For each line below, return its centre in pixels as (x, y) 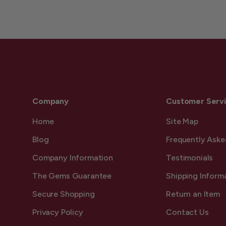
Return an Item (193, 194)
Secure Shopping (64, 194)
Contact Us (187, 212)
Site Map (182, 121)
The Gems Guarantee (72, 176)
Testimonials (190, 157)
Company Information (73, 157)
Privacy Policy (58, 212)
